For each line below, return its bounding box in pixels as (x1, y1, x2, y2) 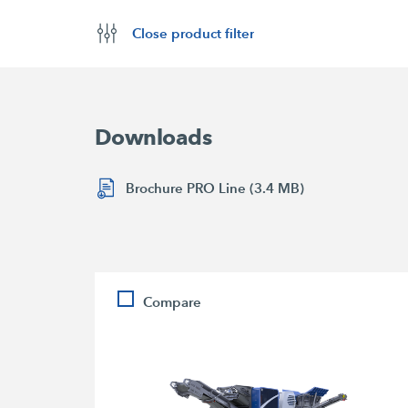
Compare (143, 293, 202, 311)
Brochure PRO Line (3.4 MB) (125, 178, 304, 197)
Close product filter (132, 25, 255, 42)
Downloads (94, 124, 212, 150)
